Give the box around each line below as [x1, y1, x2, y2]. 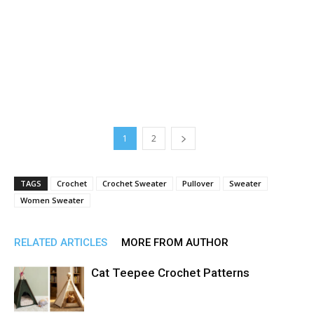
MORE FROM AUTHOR [121, 236, 228, 249]
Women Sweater [20, 195, 84, 205]
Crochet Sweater [102, 178, 167, 189]
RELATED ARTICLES [14, 236, 107, 249]
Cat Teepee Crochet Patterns [91, 266, 250, 280]
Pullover [182, 178, 214, 189]
